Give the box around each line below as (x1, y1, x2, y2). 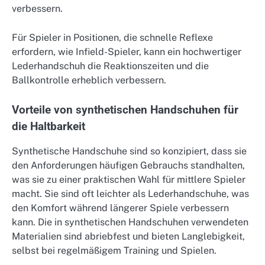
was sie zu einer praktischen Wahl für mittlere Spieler (12, 173, 245, 185)
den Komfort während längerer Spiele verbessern (12, 202, 229, 214)
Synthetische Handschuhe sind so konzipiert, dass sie (12, 145, 247, 157)
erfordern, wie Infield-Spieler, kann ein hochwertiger (12, 46, 241, 57)
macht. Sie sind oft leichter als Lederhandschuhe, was (12, 188, 249, 199)
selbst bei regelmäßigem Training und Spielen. (12, 244, 216, 256)
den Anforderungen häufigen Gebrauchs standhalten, (12, 159, 245, 171)
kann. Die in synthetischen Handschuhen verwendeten (12, 216, 248, 228)
